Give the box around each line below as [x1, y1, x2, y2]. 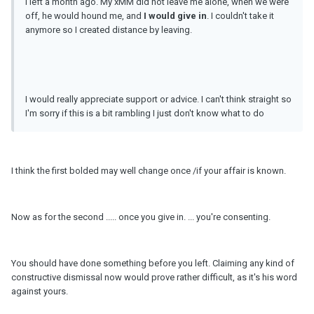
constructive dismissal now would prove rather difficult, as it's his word [11, 272, 297, 283]
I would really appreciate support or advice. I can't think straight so [25, 94, 292, 105]
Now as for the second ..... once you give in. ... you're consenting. [11, 212, 271, 223]
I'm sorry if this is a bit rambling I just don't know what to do [25, 108, 264, 119]
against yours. [11, 286, 68, 297]
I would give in [144, 11, 207, 22]
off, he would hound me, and [25, 11, 144, 22]
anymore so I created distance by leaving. [25, 25, 192, 36]
